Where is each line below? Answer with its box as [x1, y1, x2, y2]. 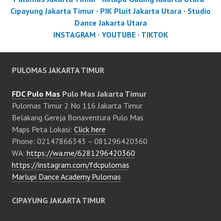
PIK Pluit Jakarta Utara [100, 6, 182, 16]
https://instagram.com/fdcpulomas [12, 160, 129, 170]
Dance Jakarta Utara [74, 18, 147, 28]
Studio [187, 6, 211, 16]
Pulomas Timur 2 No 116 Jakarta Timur [12, 101, 143, 111]
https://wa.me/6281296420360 [27, 148, 135, 158]
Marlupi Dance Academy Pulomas [12, 172, 121, 182]
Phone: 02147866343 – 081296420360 [12, 136, 147, 147]
